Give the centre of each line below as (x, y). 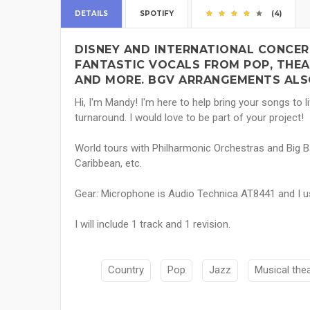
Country (126, 270)
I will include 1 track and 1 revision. (153, 225)
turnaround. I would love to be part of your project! (189, 118)
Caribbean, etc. (108, 164)
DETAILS (91, 14)
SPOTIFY (157, 14)
